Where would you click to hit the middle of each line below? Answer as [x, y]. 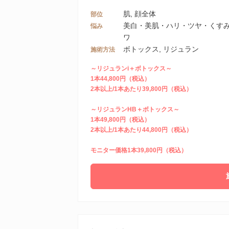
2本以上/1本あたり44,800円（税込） [141, 130]
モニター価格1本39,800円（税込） [139, 150]
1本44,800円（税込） [120, 78]
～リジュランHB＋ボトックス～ [135, 109]
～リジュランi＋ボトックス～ [131, 68]
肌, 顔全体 [140, 14]
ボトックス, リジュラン [161, 49]
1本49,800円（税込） [120, 119]
